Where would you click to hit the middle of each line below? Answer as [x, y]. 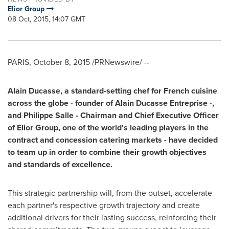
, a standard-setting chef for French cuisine [139, 91]
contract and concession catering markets [85, 140]
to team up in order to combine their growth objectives [107, 152]
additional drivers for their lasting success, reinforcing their [112, 217]
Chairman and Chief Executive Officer [148, 115]
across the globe [38, 103]
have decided [192, 140]
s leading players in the [166, 128]
